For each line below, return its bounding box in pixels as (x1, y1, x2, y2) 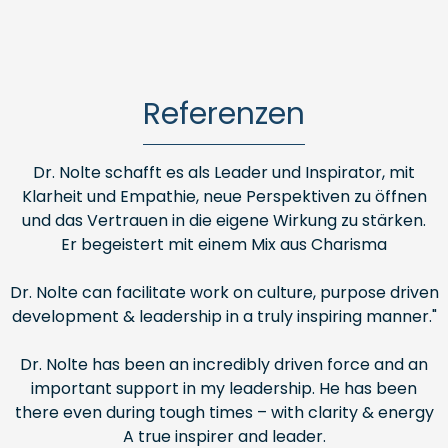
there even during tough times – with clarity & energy (14, 401, 434, 424)
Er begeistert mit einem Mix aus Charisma (61, 233, 387, 256)
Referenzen (143, 93, 305, 135)
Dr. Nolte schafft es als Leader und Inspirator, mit (33, 161, 415, 184)
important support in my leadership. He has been (31, 377, 417, 400)
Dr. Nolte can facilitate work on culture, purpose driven (9, 281, 439, 304)
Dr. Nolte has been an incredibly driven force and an (20, 353, 428, 376)
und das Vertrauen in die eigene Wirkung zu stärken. (22, 209, 426, 232)
